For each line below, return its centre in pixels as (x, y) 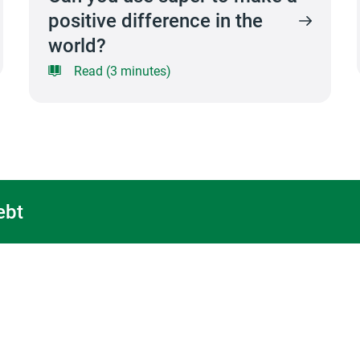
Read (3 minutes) (122, 70)
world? (77, 45)
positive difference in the (155, 20)
